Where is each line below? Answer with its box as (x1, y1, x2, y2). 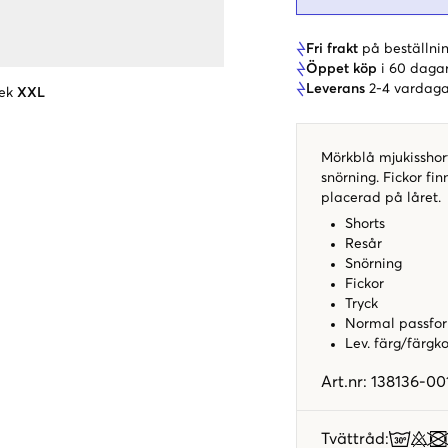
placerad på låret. (321, 190, 441, 205)
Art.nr (321, 373, 363, 390)
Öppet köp (306, 61, 377, 76)
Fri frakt (306, 41, 358, 56)
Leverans (306, 81, 365, 96)
